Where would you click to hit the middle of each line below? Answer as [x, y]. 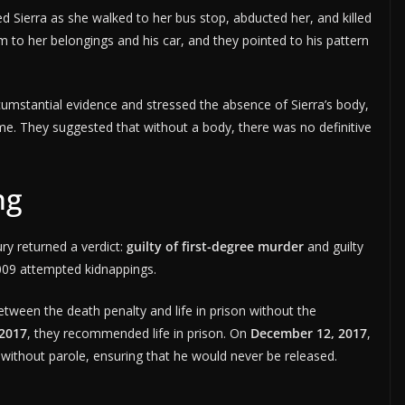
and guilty [334, 247]
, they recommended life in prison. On [139, 334]
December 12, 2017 [309, 334]
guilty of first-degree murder [215, 247]
